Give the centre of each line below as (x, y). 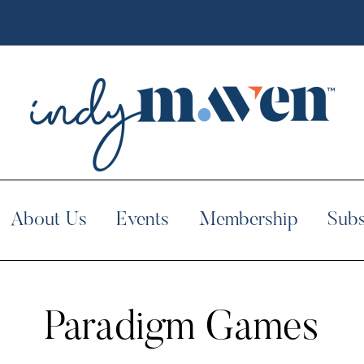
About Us (49, 220)
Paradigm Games (182, 329)
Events (143, 220)
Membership (248, 220)
